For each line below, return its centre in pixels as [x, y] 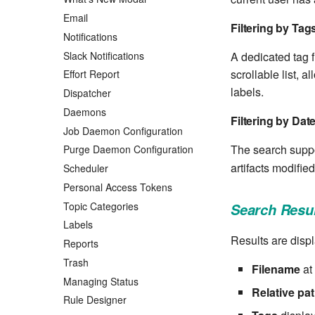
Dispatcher [87, 93]
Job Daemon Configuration [123, 130]
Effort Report [91, 74]
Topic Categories [101, 206]
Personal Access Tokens [118, 187]
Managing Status [101, 281]
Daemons [85, 111]
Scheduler [86, 168]
